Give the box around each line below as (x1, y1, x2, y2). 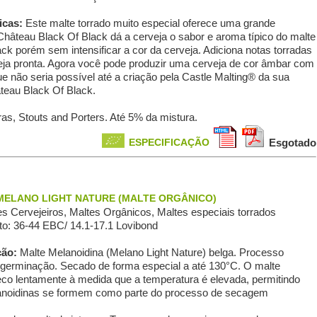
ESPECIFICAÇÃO (128, 137, 209, 148)
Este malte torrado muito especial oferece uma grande (25, 17, 275, 29)
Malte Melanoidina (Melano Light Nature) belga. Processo (19, 246, 284, 258)
